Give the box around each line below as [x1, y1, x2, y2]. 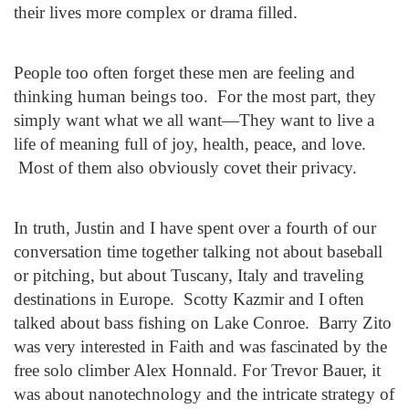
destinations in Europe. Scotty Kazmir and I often [14, 289, 364, 309]
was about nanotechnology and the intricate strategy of [14, 384, 394, 404]
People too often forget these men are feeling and [14, 63, 355, 82]
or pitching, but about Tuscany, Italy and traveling [14, 266, 364, 285]
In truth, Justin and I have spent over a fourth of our [14, 218, 376, 237]
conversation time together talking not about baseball [14, 242, 383, 261]
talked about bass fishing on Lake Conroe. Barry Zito [14, 313, 392, 332]
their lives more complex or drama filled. [14, 3, 298, 22]
